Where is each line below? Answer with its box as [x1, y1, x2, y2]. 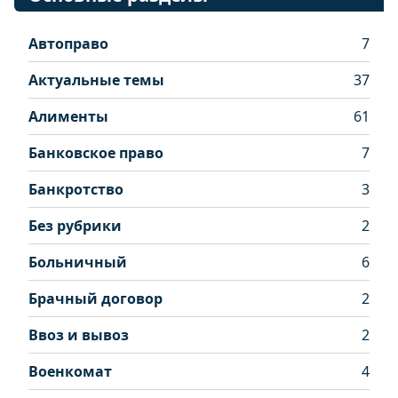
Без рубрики [28, 216, 122, 235]
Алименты [28, 107, 108, 126]
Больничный [28, 252, 127, 272]
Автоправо [28, 34, 108, 53]
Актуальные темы [28, 70, 164, 90]
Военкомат [28, 362, 112, 381]
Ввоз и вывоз [28, 325, 129, 345]
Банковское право [28, 143, 163, 163]
